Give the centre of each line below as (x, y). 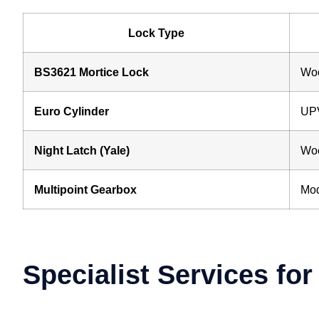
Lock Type (156, 32)
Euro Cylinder (72, 111)
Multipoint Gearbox (85, 189)
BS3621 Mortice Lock (91, 72)
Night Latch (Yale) (82, 150)
